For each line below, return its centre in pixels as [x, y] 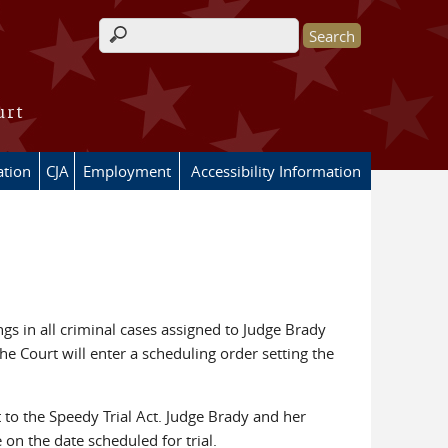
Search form [153, 46]
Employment [127, 171]
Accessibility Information [275, 171]
